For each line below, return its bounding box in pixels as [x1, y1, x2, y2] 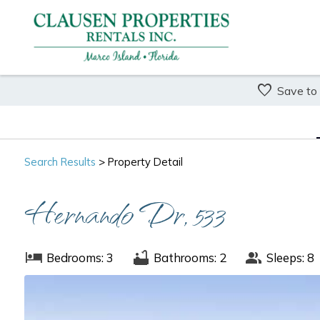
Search [24, 155, 61, 169]
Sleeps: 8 [266, 250, 314, 266]
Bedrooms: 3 [46, 250, 114, 266]
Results [60, 155, 96, 169]
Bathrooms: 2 [153, 250, 226, 266]
